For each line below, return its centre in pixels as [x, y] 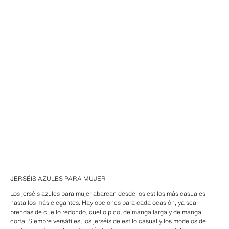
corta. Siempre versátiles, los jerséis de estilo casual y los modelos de [108, 221]
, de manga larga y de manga [161, 212]
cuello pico [105, 212]
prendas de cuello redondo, [50, 212]
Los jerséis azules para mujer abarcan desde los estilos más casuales [108, 193]
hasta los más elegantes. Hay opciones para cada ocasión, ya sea [103, 203]
